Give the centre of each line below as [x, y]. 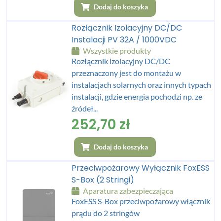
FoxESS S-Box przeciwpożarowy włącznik [141, 201]
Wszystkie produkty [116, 50]
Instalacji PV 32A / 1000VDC [124, 39]
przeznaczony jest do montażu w [127, 73]
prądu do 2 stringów [106, 213]
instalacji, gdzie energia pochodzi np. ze [137, 96]
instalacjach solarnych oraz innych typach [142, 84]
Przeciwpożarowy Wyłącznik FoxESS [141, 168]
